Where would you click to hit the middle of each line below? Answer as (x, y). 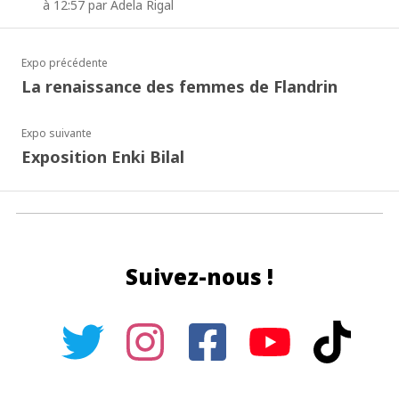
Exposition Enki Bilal (103, 157)
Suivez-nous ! (199, 277)
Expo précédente (65, 63)
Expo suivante (57, 133)
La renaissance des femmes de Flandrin (179, 86)
